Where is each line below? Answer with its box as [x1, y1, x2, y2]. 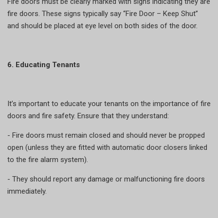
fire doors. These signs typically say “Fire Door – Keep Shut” [7, 9, 198, 18]
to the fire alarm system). [7, 155, 88, 164]
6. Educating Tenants [7, 60, 80, 69]
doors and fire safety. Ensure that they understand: [7, 111, 169, 120]
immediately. [7, 186, 47, 196]
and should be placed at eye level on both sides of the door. [7, 21, 198, 30]
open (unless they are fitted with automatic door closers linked [7, 143, 207, 152]
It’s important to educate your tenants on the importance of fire [7, 99, 211, 108]
